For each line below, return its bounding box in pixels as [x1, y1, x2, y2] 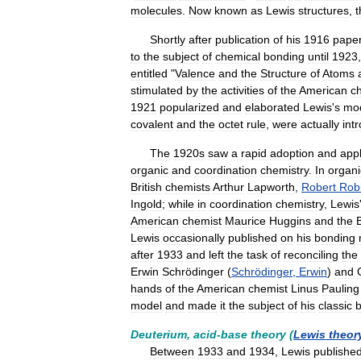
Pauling [322, 282, 359, 295]
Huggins [269, 214, 311, 227]
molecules [131, 4, 182, 17]
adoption [270, 147, 314, 160]
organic [131, 164, 168, 176]
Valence [175, 67, 215, 80]
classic [318, 299, 352, 312]
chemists [165, 180, 210, 193]
